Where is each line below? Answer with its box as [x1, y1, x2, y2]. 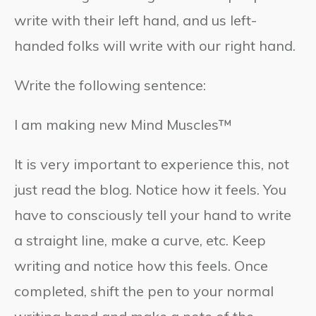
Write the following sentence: [14, 76, 206, 95]
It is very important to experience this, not [14, 155, 289, 174]
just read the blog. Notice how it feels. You [14, 181, 286, 199]
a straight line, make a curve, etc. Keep [14, 231, 266, 250]
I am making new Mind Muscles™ [14, 116, 231, 134]
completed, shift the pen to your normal [14, 282, 274, 300]
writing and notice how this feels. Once [14, 257, 268, 275]
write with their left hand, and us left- [14, 11, 257, 30]
